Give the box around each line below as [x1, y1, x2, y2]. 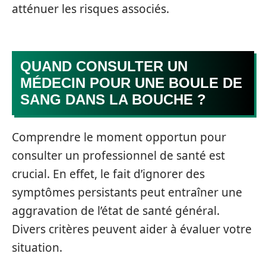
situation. [12, 240, 62, 255]
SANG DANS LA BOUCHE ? [20, 91, 206, 107]
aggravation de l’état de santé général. [12, 203, 220, 218]
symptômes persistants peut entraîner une [12, 185, 242, 200]
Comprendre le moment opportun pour [12, 129, 226, 145]
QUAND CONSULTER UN [20, 58, 188, 74]
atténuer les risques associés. [12, 1, 169, 17]
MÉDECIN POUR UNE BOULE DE [20, 74, 242, 91]
